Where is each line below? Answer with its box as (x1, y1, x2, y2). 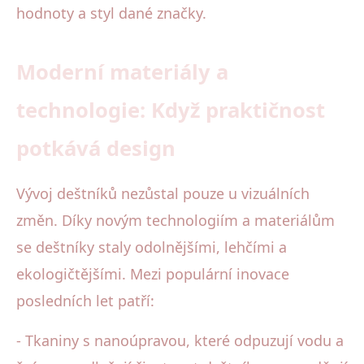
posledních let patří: (16, 291, 154, 311)
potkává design (16, 134, 175, 163)
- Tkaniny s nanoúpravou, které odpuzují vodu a (16, 331, 344, 351)
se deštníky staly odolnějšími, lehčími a (16, 237, 287, 258)
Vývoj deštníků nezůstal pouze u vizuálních (16, 184, 310, 204)
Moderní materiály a (16, 58, 228, 87)
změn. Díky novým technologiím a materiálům (16, 210, 335, 231)
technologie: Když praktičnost (16, 96, 325, 125)
